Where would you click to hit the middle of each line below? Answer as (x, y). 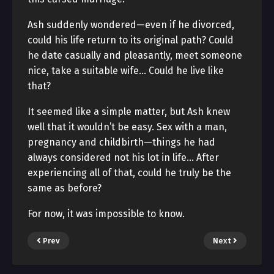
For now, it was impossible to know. (106, 214)
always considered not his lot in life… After (123, 157)
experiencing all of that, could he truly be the (129, 173)
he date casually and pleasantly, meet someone (135, 55)
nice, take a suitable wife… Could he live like (126, 71)
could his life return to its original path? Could (131, 40)
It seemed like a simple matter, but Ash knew (129, 112)
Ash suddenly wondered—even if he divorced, (131, 25)
